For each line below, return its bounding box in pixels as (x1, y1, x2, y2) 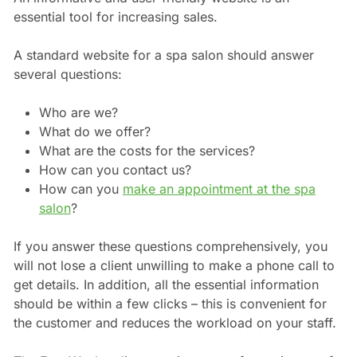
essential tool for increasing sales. (13, 9, 218, 25)
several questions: (13, 66, 122, 83)
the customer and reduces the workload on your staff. (13, 315, 336, 331)
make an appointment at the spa (122, 181, 316, 198)
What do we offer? (38, 124, 151, 140)
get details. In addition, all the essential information (13, 277, 319, 293)
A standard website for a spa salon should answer (13, 47, 314, 64)
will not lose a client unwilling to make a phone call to (13, 257, 335, 274)
